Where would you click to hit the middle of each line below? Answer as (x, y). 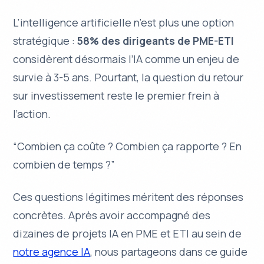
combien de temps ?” (64, 164)
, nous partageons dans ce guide (169, 251)
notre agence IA (52, 251)
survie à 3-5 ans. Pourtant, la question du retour (128, 77)
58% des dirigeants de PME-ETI (156, 40)
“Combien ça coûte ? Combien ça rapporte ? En (128, 146)
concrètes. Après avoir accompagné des (112, 215)
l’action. (32, 113)
